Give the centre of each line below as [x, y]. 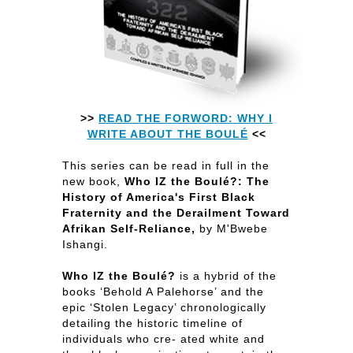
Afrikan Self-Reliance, [129, 229]
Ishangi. [85, 244]
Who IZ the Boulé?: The [197, 181]
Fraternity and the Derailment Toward [176, 213]
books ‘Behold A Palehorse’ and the [163, 292]
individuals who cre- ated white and [163, 339]
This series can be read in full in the [166, 165]
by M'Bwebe [232, 229]
